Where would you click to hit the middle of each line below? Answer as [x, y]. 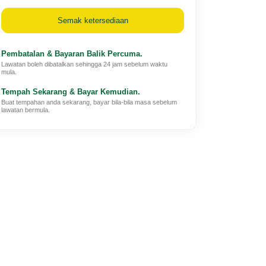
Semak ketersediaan [93, 20]
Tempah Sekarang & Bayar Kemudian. [71, 92]
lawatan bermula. [26, 110]
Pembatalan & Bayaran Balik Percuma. [72, 54]
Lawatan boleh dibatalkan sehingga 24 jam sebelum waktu [84, 64]
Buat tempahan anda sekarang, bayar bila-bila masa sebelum [89, 102]
